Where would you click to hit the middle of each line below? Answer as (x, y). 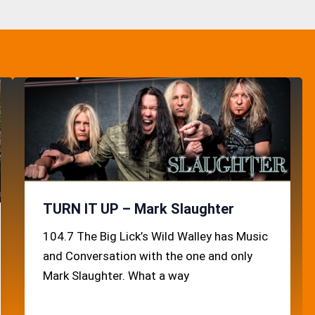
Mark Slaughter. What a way (116, 275)
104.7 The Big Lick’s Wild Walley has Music (155, 236)
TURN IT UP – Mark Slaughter (138, 208)
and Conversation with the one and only (147, 256)
